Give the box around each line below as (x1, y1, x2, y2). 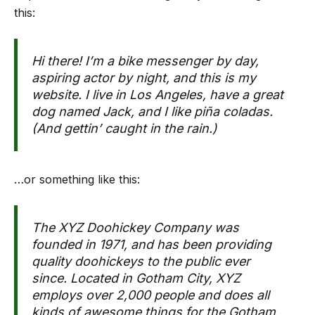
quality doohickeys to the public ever (32, 254, 250, 269)
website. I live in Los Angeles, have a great (32, 87, 283, 102)
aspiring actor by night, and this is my (32, 70, 256, 85)
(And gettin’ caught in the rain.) (32, 121, 217, 136)
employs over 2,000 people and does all (32, 288, 269, 302)
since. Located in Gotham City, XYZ (32, 271, 240, 285)
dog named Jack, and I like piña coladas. (32, 104, 273, 119)
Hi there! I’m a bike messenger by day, (32, 53, 259, 68)
